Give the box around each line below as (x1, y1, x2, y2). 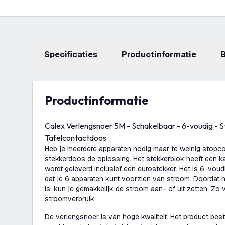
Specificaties (50, 49, 97, 60)
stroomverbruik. (45, 194, 98, 203)
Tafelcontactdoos (45, 133, 106, 143)
